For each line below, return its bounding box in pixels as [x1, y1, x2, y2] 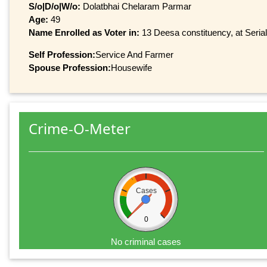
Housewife [111, 62, 152, 73]
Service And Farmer [95, 49, 173, 60]
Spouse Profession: [29, 62, 111, 73]
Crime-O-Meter [29, 119, 131, 139]
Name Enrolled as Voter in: [29, 27, 142, 38]
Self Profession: [29, 49, 95, 60]
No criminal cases [111, 237, 182, 247]
